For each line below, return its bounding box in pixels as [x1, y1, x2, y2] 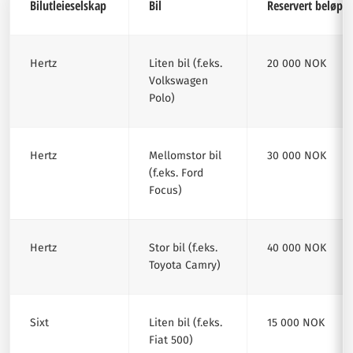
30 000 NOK [267, 149, 326, 162]
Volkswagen [149, 74, 208, 87]
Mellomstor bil [149, 149, 221, 162]
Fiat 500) [149, 333, 193, 347]
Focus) [149, 184, 182, 197]
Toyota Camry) [149, 258, 221, 272]
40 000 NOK [267, 241, 326, 255]
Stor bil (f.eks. [149, 241, 217, 255]
